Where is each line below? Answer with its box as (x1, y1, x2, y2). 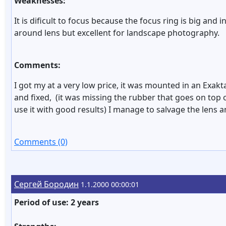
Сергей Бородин (14, 179, 79, 190)
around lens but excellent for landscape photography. (14, 27, 219, 38)
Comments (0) (14, 136, 68, 147)
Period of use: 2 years (14, 197, 99, 208)
